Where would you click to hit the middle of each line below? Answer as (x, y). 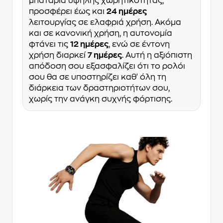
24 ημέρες (127, 12)
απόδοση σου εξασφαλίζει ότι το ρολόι (107, 66)
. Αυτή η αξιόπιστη (157, 56)
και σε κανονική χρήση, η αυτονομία (101, 34)
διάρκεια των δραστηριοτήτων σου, (99, 88)
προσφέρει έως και (68, 12)
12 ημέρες (89, 45)
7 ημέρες (105, 56)
